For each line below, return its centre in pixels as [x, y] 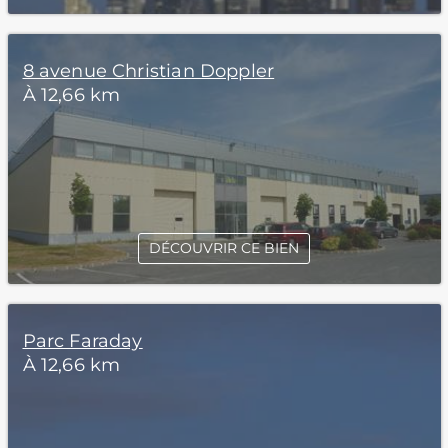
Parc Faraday [82, 341]
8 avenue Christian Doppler [148, 71]
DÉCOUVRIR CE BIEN [224, 248]
